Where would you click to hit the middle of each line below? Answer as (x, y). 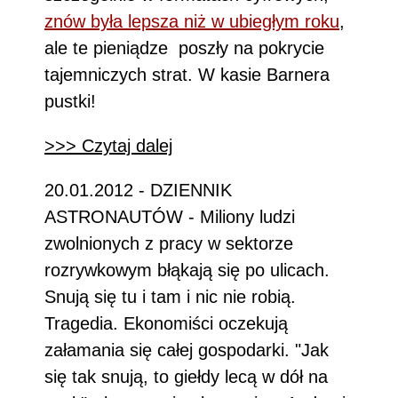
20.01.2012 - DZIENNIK (138, 190)
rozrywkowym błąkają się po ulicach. (187, 270)
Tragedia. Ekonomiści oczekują (166, 323)
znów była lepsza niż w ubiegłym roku (192, 21)
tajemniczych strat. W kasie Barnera (187, 74)
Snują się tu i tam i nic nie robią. (170, 296)
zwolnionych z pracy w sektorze (169, 243)
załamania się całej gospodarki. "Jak (187, 350)
